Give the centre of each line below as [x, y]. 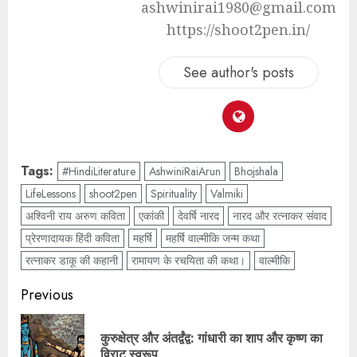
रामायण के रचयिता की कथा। [188, 260]
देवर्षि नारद [198, 216]
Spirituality [174, 193]
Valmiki [227, 193]
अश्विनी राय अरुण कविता [75, 216]
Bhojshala [256, 171]
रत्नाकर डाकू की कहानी [72, 260]
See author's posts [238, 72]
